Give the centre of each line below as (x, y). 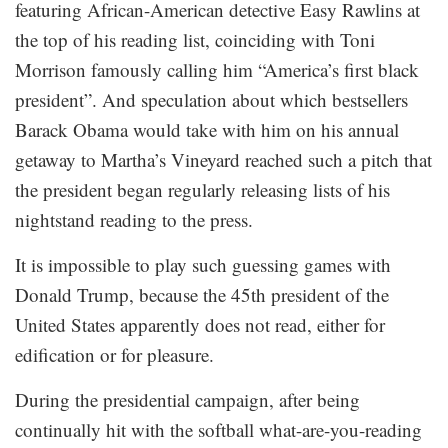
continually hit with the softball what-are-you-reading (218, 429)
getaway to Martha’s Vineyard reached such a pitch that (223, 159)
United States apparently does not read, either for (200, 324)
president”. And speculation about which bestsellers (211, 99)
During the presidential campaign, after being (187, 399)
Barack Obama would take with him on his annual (207, 129)
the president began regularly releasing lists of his (202, 189)
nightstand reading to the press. (134, 219)
